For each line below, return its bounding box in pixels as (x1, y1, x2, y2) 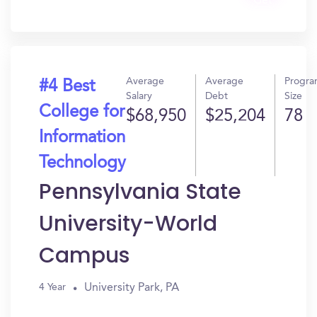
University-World (39, 209, 217, 238)
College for (39, 104, 125, 121)
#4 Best (39, 79, 95, 96)
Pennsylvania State (39, 177, 241, 207)
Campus (39, 241, 129, 270)
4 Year (39, 282, 66, 292)
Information (39, 129, 125, 146)
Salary (126, 91, 152, 101)
